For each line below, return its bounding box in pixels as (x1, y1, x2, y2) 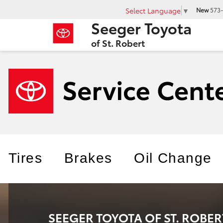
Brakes (64, 150, 112, 166)
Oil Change (134, 150, 212, 166)
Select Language (125, 5, 181, 15)
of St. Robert (91, 36, 145, 49)
